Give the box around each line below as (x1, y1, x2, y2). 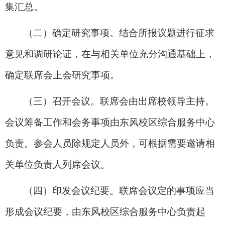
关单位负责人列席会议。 (5, 159, 110, 170)
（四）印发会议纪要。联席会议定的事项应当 (24, 185, 214, 196)
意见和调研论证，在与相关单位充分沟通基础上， (5, 48, 215, 59)
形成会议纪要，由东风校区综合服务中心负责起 (5, 206, 205, 217)
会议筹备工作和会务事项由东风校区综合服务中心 (5, 117, 215, 128)
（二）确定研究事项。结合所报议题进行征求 (24, 27, 214, 38)
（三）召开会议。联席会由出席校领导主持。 (24, 95, 214, 106)
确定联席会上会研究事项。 (5, 69, 120, 80)
